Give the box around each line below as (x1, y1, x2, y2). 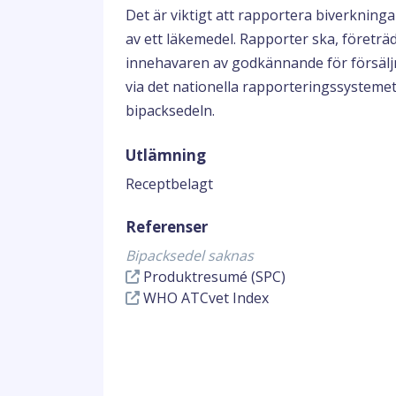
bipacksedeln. (126, 101, 215, 120)
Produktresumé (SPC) (140, 267, 286, 286)
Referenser (126, 217, 208, 237)
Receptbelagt (126, 174, 213, 194)
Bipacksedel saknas (126, 246, 254, 265)
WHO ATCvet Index (140, 288, 269, 308)
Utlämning (126, 145, 206, 165)
